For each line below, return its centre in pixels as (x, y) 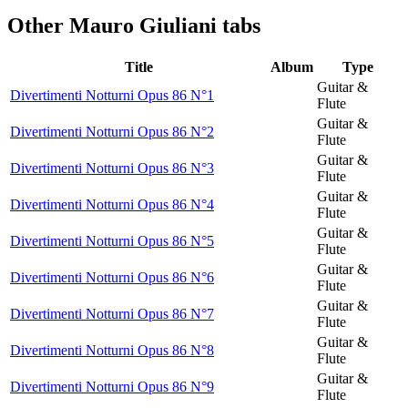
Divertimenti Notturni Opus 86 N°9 (112, 386)
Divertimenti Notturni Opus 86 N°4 (112, 204)
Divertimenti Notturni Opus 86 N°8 (112, 350)
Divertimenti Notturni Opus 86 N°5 (112, 240)
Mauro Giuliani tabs (165, 26)
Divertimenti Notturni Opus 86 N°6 (112, 277)
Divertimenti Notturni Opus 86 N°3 (112, 168)
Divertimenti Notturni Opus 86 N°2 (112, 131)
